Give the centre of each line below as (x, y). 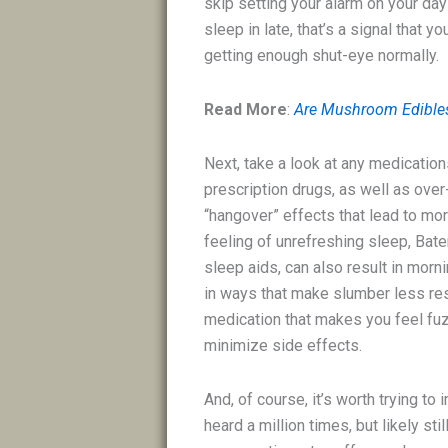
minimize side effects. (283, 346)
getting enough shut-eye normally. (322, 56)
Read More (246, 110)
